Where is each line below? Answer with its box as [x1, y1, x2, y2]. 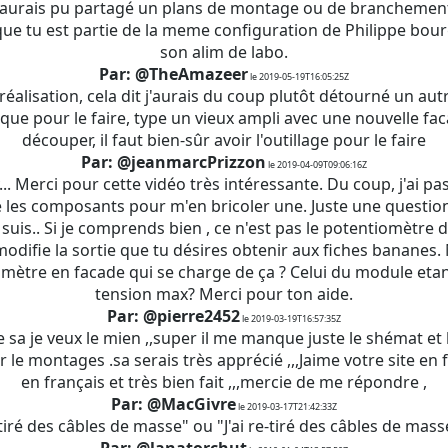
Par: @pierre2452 [107, 305, 240, 327]
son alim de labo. [160, 41, 288, 63]
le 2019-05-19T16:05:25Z [248, 70, 349, 83]
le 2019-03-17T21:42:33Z [236, 400, 337, 413]
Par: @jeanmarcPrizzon [81, 151, 266, 173]
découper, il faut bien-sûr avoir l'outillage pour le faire [22, 129, 426, 151]
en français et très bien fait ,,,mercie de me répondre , [21, 371, 427, 393]
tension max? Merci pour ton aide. [95, 283, 353, 305]
